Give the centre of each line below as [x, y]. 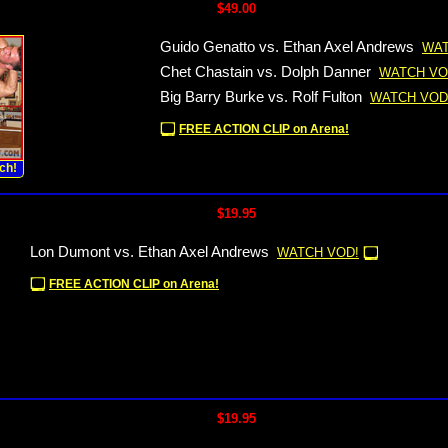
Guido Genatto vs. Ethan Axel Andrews [287, 47]
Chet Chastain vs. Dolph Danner [265, 72]
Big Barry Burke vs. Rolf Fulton [261, 97]
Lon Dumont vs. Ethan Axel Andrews [149, 252]
